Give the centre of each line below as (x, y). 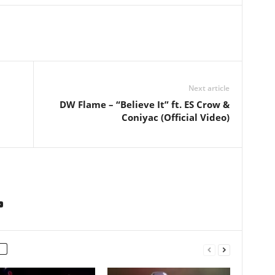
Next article (209, 88)
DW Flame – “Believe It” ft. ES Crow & (144, 104)
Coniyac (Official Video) (175, 117)
